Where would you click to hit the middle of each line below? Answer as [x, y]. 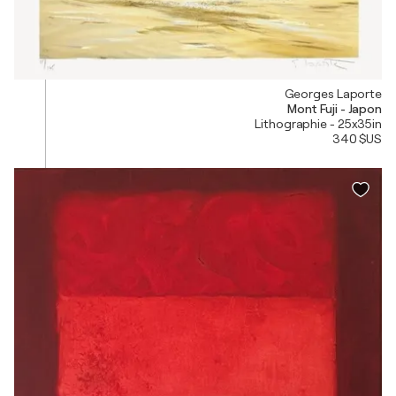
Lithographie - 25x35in [318, 123]
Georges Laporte [333, 93]
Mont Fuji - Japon [334, 108]
